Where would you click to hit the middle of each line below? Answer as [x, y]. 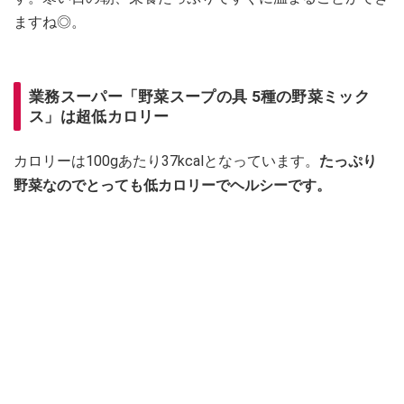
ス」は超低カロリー [99, 117]
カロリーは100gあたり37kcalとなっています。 [166, 161]
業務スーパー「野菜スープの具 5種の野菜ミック [199, 97]
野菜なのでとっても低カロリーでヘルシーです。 [172, 186]
